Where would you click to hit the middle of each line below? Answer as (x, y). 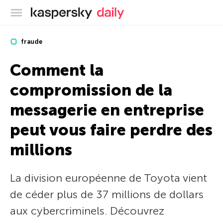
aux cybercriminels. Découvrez (87, 211)
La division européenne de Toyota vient (109, 178)
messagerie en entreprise (107, 110)
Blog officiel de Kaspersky (138, 11)
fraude (31, 42)
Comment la (57, 70)
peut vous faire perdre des (111, 130)
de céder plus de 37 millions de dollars (107, 194)
